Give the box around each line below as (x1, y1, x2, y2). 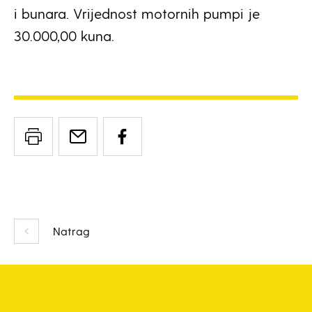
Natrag (53, 224, 90, 237)
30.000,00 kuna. (14, 27, 114, 44)
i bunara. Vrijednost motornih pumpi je (14, 5, 260, 22)
